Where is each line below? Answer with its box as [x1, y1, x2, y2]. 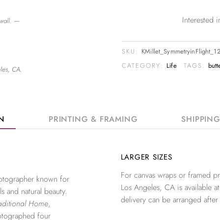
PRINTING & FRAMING [49, 113, 138, 125]
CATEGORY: [122, 60, 167, 70]
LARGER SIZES [120, 152, 172, 163]
